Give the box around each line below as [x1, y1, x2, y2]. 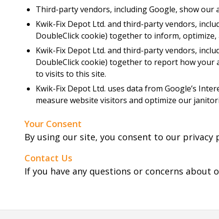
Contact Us [24, 152, 72, 164]
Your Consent [24, 118, 82, 130]
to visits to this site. [36, 68, 106, 80]
